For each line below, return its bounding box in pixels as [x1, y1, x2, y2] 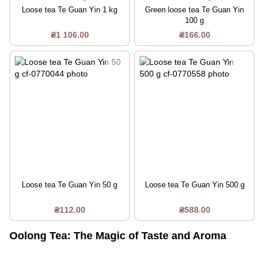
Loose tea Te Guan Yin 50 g [22, 180, 117, 189]
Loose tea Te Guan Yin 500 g [144, 180, 245, 189]
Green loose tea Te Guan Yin [145, 5, 244, 14]
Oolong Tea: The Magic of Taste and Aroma [9, 230, 226, 242]
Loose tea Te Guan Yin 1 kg [22, 5, 117, 14]
